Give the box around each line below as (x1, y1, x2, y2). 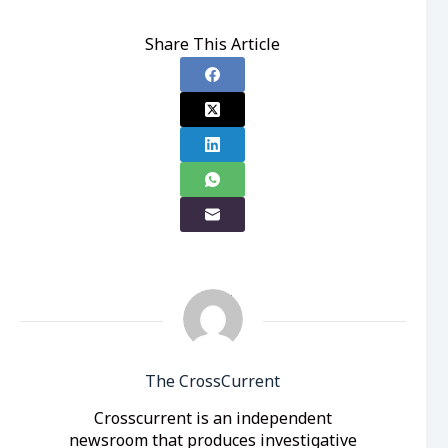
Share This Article (145, 34, 281, 57)
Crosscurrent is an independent (93, 408, 332, 431)
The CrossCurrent (145, 371, 281, 394)
